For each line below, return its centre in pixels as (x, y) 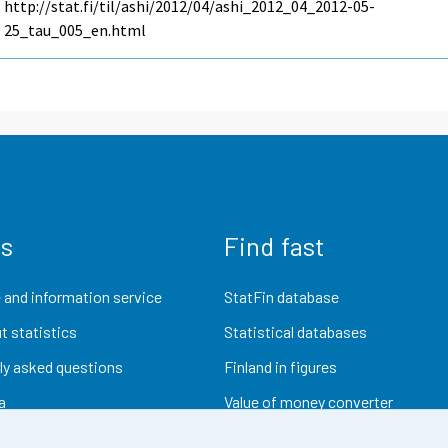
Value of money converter (308, 402)
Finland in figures (280, 367)
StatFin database (281, 296)
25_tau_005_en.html (75, 30)
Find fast (274, 245)
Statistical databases (295, 331)
